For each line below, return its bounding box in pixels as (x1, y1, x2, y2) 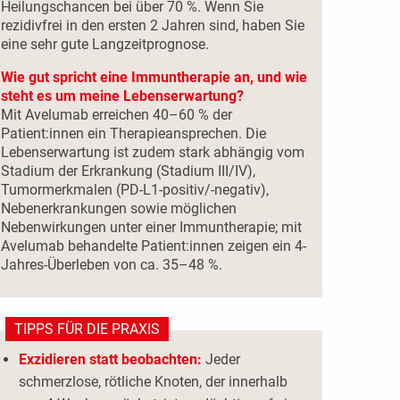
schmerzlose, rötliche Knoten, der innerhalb (18, 373, 287, 391)
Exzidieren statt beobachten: (18, 351, 202, 369)
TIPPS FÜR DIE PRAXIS (13, 321, 160, 338)
